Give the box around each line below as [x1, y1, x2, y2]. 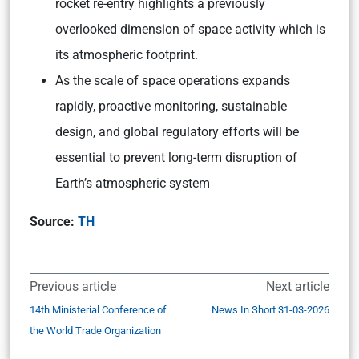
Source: [30, 214, 78, 229]
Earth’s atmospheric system [55, 175, 210, 191]
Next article [266, 279, 329, 294]
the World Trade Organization [30, 325, 161, 337]
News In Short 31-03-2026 [212, 304, 329, 316]
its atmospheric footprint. [55, 47, 201, 63]
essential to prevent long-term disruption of [55, 150, 297, 165]
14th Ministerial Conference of [30, 304, 167, 316]
